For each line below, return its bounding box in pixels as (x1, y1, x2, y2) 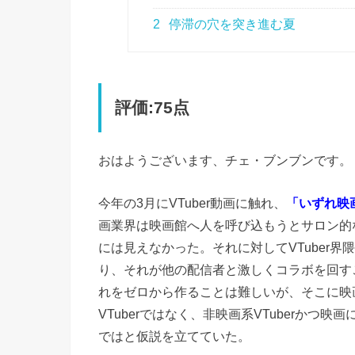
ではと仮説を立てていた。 (98, 329, 250, 344)
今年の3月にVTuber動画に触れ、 (98, 196, 286, 211)
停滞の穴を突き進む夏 (166, 17, 296, 32)
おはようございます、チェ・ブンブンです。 (98, 153, 352, 168)
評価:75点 (115, 97, 190, 117)
